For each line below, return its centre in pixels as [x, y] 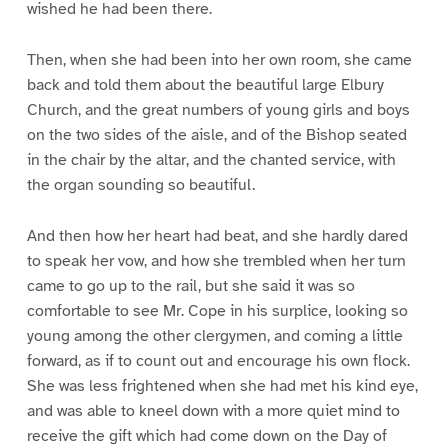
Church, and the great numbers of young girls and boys [218, 109]
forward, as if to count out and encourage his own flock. [218, 360]
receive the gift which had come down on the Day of [206, 435]
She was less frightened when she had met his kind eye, [222, 385]
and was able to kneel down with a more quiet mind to [213, 410]
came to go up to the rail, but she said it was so [190, 285]
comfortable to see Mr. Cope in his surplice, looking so [217, 310]
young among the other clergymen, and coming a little [214, 335]
